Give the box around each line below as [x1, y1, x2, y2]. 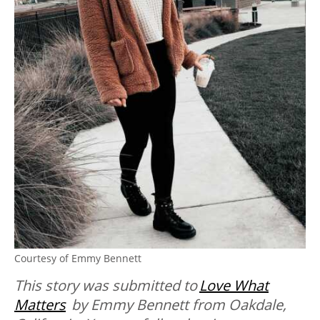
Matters [14, 294, 66, 314]
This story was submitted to [14, 275, 199, 295]
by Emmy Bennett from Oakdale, [66, 294, 286, 314]
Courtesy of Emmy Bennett [14, 251, 141, 265]
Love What [199, 275, 269, 295]
